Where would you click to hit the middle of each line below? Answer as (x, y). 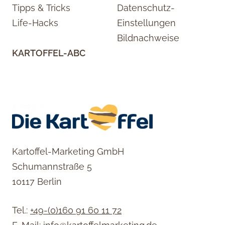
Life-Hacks (35, 23)
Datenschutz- (146, 8)
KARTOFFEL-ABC (49, 53)
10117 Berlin (37, 182)
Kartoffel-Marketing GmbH (68, 152)
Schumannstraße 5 (52, 167)
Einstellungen (146, 23)
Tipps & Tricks (41, 8)
